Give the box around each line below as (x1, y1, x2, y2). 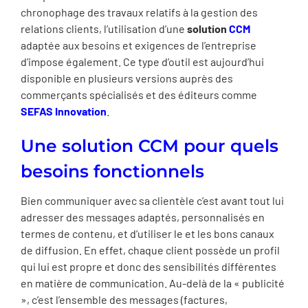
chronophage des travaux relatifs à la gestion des (21, 5, 258, 19)
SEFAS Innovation (21, 104, 107, 118)
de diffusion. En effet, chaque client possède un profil (21, 243, 280, 256)
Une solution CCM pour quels (21, 135, 278, 156)
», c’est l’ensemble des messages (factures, (21, 293, 228, 306)
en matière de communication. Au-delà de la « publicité (21, 276, 285, 289)
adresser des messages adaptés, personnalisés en (21, 210, 265, 223)
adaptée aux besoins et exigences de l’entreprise (21, 38, 256, 52)
